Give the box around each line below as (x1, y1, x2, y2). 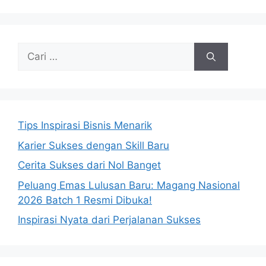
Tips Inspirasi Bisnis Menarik (18, 119, 152, 132)
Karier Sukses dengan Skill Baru (18, 139, 169, 151)
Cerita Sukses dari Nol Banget (18, 159, 161, 172)
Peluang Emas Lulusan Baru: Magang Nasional (18, 179, 240, 191)
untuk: (17, 58, 47, 71)
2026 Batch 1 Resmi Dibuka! (18, 194, 152, 206)
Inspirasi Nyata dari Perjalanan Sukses (18, 214, 201, 226)
